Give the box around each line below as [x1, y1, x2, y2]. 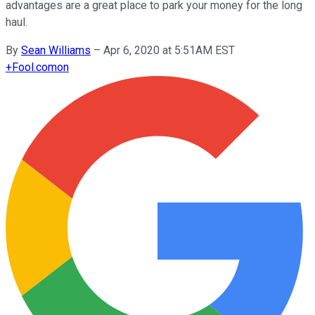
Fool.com [12, 60, 57, 74]
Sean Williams [21, 43, 91, 57]
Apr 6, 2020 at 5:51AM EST [103, 43, 235, 57]
